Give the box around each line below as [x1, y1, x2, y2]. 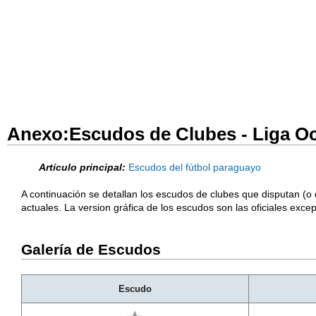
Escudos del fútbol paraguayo [128, 161, 261, 173]
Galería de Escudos [21, 241, 161, 258]
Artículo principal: [39, 161, 126, 173]
